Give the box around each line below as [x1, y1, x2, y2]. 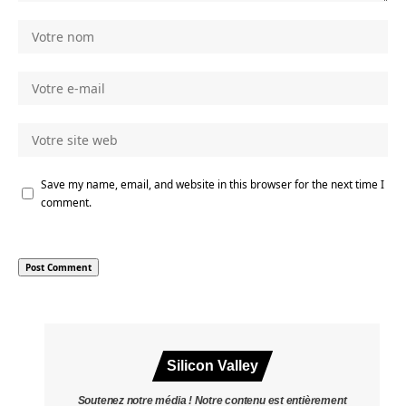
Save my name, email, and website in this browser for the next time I [41, 177, 384, 192]
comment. [41, 195, 92, 210]
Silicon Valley [166, 358, 258, 374]
